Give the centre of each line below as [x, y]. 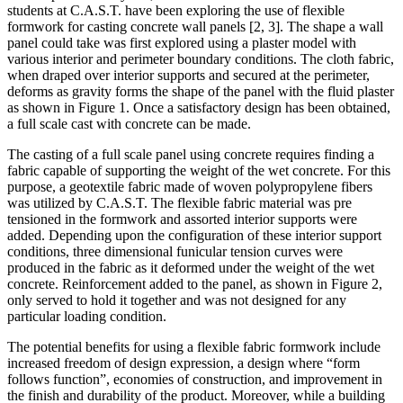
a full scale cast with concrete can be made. [129, 124]
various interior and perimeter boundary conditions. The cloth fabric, [201, 59]
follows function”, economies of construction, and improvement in [195, 380]
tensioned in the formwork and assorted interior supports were [182, 219]
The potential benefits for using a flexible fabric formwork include [194, 347]
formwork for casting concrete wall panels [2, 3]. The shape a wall [195, 27]
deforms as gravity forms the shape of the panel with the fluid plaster [201, 92]
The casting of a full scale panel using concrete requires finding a [191, 155]
